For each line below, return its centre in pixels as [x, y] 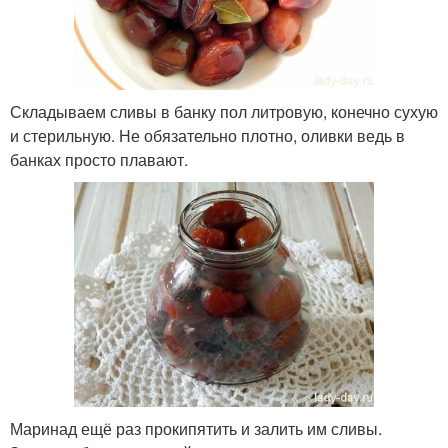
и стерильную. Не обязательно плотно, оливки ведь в [207, 135]
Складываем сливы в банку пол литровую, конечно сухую [224, 111]
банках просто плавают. [99, 159]
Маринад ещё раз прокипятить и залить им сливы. [196, 428]
